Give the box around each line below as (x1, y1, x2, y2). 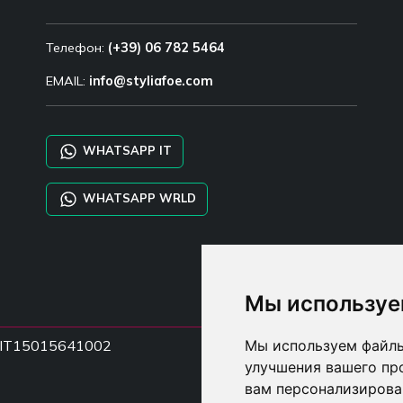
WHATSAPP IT (78, 142, 172, 157)
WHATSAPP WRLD (78, 190, 196, 205)
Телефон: (45, 39, 108, 56)
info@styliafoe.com (88, 72, 213, 89)
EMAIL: (45, 72, 89, 89)
